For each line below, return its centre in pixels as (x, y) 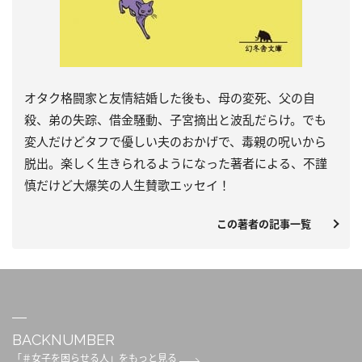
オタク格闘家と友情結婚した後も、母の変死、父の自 (170, 97)
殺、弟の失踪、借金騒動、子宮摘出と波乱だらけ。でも (175, 119)
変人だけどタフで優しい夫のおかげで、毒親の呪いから (175, 141)
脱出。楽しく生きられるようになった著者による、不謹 (176, 163)
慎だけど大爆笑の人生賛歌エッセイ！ (127, 185)
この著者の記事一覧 (269, 223)
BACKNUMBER (63, 339)
